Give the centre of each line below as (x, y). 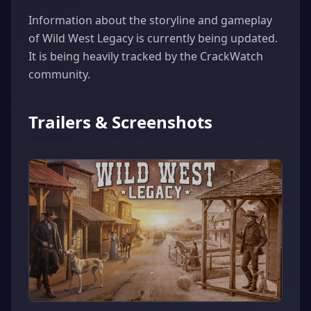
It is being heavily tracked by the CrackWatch (146, 56)
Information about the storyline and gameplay (150, 20)
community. (59, 74)
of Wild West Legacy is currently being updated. (153, 38)
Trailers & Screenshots (120, 121)
